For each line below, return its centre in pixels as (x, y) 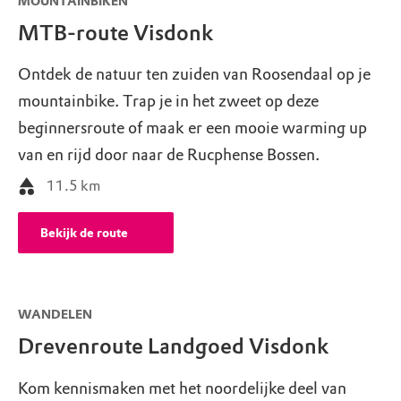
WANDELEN (55, 315)
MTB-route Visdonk (115, 33)
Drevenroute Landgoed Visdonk (173, 346)
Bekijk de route (84, 234)
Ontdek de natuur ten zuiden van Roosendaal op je (194, 75)
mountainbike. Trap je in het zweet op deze (168, 102)
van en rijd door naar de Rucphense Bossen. (169, 155)
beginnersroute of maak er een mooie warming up (192, 128)
